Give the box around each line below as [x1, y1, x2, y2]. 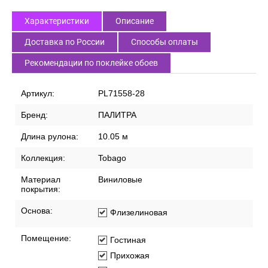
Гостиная [110, 235, 146, 245]
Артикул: [21, 89, 54, 99]
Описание [115, 16, 154, 26]
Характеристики [25, 16, 89, 26]
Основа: [21, 206, 53, 216]
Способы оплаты [131, 37, 198, 47]
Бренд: [21, 110, 48, 120]
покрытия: [21, 184, 60, 194]
